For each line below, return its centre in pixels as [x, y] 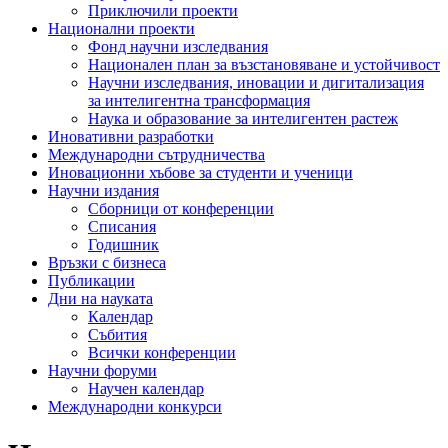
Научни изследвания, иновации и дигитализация [256, 82]
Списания [122, 226]
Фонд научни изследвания [178, 46]
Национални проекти [121, 28]
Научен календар [146, 388]
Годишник [123, 244]
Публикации [91, 280]
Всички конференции [162, 352]
